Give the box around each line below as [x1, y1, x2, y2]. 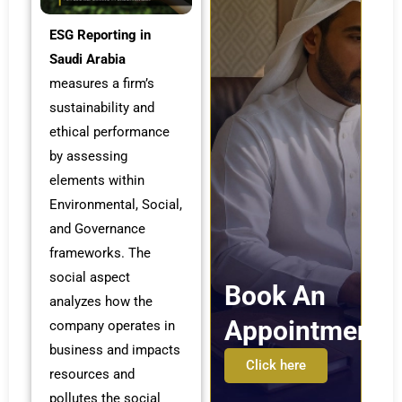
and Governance [49, 220, 145, 237]
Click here [246, 357, 306, 374]
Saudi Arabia [49, 50, 126, 67]
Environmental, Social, [49, 196, 182, 213]
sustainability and [49, 99, 154, 116]
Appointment [224, 315, 381, 347]
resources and [49, 365, 135, 382]
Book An [224, 280, 326, 312]
